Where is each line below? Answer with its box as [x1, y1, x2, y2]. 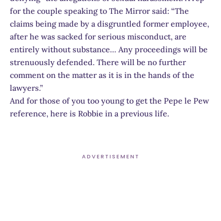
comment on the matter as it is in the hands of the [10, 70, 194, 80]
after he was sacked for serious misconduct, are [10, 31, 186, 41]
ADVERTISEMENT [81, 152, 140, 160]
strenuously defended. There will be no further [10, 57, 186, 67]
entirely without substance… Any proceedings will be [10, 44, 208, 54]
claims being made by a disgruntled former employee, [10, 18, 209, 29]
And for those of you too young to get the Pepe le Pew [10, 95, 209, 106]
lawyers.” [10, 82, 43, 93]
